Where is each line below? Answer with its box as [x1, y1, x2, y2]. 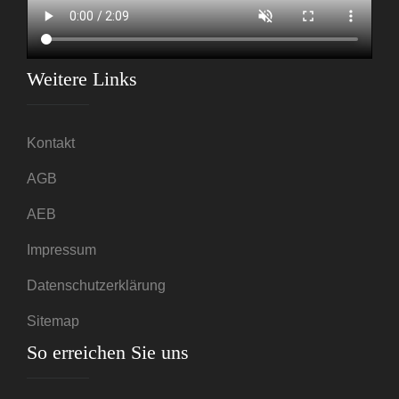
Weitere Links [27, 68, 137, 91]
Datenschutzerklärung [27, 278, 166, 294]
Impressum [27, 242, 96, 258]
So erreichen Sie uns [27, 341, 189, 364]
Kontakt [27, 135, 75, 151]
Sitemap [27, 313, 79, 330]
